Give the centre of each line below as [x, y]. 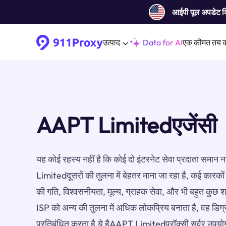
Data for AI [163, 42]
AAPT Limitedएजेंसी [127, 125]
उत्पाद [111, 42]
